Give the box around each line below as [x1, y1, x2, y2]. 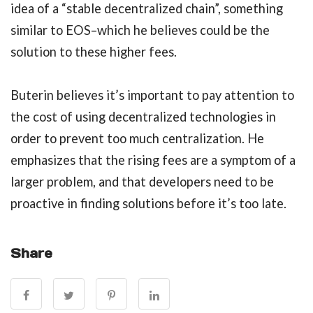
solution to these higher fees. [10, 44, 177, 60]
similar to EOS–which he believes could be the [10, 22, 270, 38]
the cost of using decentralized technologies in [10, 109, 276, 125]
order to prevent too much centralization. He [10, 131, 264, 147]
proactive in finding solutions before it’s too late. [10, 196, 286, 212]
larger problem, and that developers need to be [10, 174, 274, 190]
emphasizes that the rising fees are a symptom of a [10, 152, 296, 168]
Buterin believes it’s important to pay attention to [10, 87, 294, 103]
